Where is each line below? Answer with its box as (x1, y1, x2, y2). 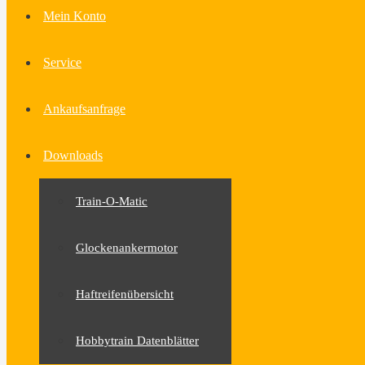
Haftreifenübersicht (76, 288, 174, 301)
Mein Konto (43, 9, 106, 23)
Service (43, 55, 81, 69)
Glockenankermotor (76, 241, 178, 254)
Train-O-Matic (76, 195, 147, 208)
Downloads (43, 148, 103, 162)
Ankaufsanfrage (43, 102, 125, 116)
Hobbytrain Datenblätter (76, 334, 199, 347)
